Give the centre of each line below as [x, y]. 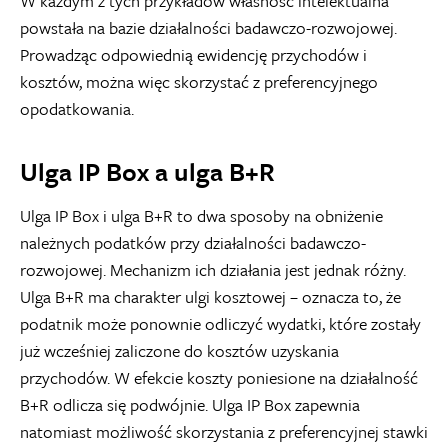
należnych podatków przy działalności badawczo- [193, 242]
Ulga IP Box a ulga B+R [147, 171]
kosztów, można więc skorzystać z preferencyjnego [199, 81]
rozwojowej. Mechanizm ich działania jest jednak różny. [213, 269]
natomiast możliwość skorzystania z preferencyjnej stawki [224, 431]
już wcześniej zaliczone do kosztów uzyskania [179, 350]
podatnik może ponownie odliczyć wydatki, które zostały [220, 323]
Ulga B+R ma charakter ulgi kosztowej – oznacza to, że [210, 296]
